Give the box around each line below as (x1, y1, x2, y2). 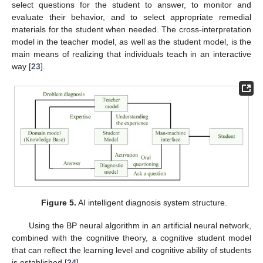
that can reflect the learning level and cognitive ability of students (12, 245, 251, 255)
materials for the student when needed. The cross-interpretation (12, 24, 251, 34)
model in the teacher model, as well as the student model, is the (12, 36, 251, 46)
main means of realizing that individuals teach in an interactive (12, 49, 251, 59)
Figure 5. (41, 198, 76, 208)
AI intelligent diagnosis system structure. (76, 198, 227, 208)
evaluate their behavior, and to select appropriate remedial (12, 12, 251, 22)
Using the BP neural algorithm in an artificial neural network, (28, 220, 251, 230)
